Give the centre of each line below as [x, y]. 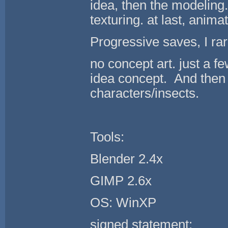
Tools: [107, 137]
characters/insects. [145, 93]
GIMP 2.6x [121, 180]
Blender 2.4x [127, 159]
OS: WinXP [123, 202]
